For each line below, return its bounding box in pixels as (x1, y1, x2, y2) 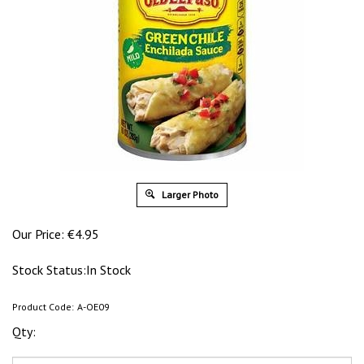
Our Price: (12, 226, 64, 242)
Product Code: (12, 301, 74, 313)
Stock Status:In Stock (12, 262, 131, 278)
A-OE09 (77, 301, 110, 313)
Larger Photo (159, 188, 219, 201)
